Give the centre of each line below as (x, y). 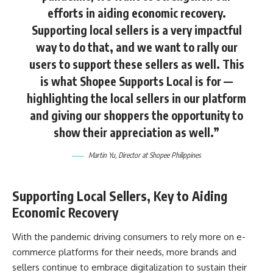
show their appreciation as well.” (136, 133)
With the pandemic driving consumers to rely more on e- (129, 236)
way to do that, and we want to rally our (136, 47)
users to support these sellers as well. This (136, 64)
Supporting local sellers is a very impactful (136, 30)
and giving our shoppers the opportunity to (136, 115)
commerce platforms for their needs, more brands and (124, 252)
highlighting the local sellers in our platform (136, 98)
